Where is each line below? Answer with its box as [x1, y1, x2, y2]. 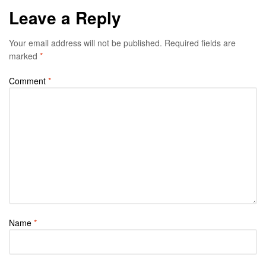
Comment [9, 75, 48, 87]
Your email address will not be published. [9, 37, 162, 49]
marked [9, 50, 40, 62]
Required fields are [164, 37, 236, 49]
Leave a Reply [9, 5, 121, 30]
